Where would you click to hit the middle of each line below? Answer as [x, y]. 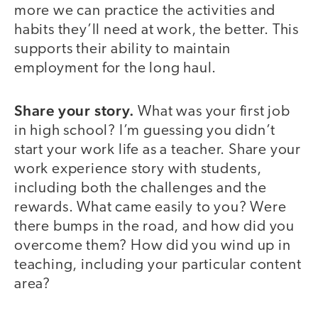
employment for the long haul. [116, 69]
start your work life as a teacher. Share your [158, 150]
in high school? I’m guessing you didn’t [145, 131]
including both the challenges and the [141, 188]
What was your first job [214, 111]
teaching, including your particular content [158, 265]
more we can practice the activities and [145, 11]
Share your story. [76, 110]
